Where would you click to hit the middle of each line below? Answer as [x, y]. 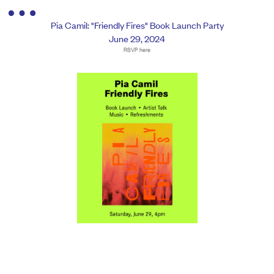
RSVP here [137, 49]
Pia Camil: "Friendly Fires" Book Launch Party [137, 25]
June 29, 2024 [137, 38]
